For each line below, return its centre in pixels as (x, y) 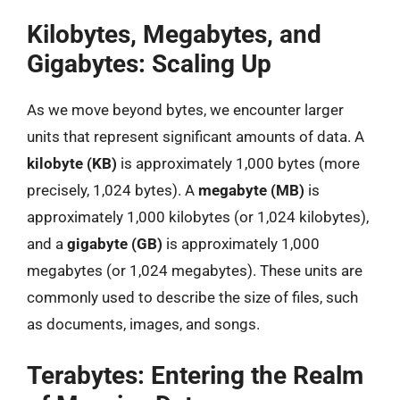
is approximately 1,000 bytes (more (238, 163)
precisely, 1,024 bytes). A (112, 190)
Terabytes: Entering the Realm (195, 375)
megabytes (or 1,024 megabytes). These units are (195, 271)
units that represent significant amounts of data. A (196, 137)
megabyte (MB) (251, 190)
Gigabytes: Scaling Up (149, 64)
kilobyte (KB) (72, 163)
